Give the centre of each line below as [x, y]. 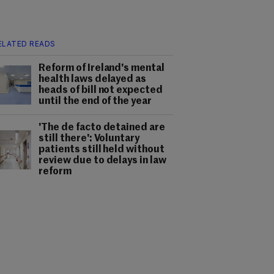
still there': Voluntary [89, 139]
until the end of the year [95, 102]
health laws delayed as [93, 80]
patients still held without [102, 150]
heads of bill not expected [101, 91]
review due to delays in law [103, 161]
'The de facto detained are [102, 128]
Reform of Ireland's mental [102, 68]
